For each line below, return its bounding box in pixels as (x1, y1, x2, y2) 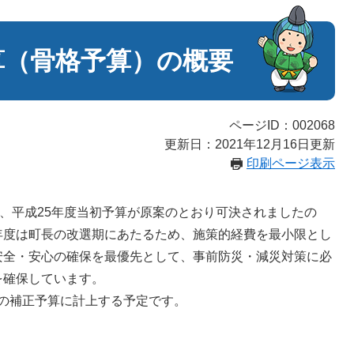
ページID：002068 (229, 119, 335, 132)
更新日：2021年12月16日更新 (164, 137, 335, 151)
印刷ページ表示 (247, 156, 335, 170)
